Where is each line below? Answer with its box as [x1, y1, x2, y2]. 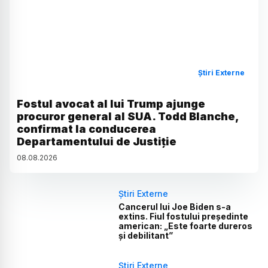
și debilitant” [118, 230, 173, 240]
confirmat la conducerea [17, 122, 156, 135]
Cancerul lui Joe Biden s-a [118, 201, 232, 212]
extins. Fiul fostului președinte [118, 211, 249, 221]
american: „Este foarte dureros [118, 220, 253, 231]
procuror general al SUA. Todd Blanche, [17, 109, 239, 123]
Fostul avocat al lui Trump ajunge [17, 97, 205, 110]
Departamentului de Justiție [17, 135, 176, 148]
